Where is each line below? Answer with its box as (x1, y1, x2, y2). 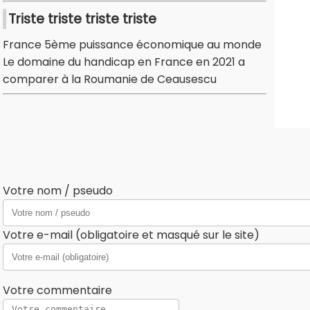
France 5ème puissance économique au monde (3, 37, 262, 53)
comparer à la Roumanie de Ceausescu (3, 71, 217, 88)
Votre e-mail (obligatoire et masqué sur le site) (3, 227, 259, 244)
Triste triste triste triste (8, 10, 156, 29)
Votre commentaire (3, 282, 112, 299)
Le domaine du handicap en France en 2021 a (3, 54, 245, 71)
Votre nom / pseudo (3, 183, 113, 199)
